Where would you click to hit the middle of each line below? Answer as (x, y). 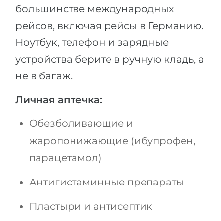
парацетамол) (65, 158)
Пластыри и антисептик (91, 206)
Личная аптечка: (59, 99)
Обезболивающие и (81, 123)
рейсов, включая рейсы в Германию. (109, 25)
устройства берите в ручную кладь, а (110, 59)
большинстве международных (95, 9)
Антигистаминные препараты (107, 182)
